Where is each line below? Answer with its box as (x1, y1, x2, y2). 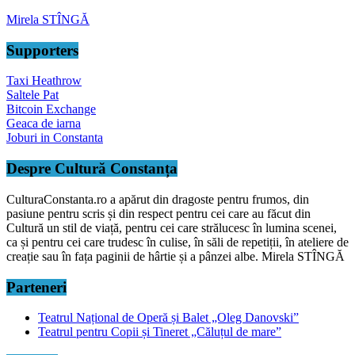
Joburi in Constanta (6, 131, 103, 145)
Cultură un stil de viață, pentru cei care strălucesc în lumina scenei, (6, 220, 337, 235)
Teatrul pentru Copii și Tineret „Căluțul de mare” (38, 325, 281, 339)
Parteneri (6, 278, 67, 296)
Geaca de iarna (6, 116, 81, 131)
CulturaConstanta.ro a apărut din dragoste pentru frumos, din (6, 192, 309, 206)
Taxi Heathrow (6, 74, 82, 88)
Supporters (6, 41, 78, 59)
